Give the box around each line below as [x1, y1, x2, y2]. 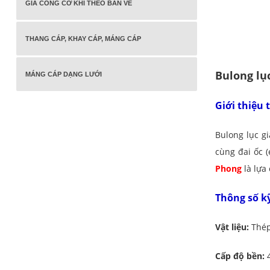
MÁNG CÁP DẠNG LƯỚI [25, 71, 102, 78]
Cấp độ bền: [215, 250, 265, 262]
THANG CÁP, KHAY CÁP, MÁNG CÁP [25, 35, 141, 42]
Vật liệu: [215, 221, 249, 233]
